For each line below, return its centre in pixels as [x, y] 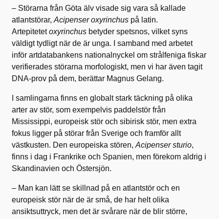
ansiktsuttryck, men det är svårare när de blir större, [99, 211]
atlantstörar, [33, 20]
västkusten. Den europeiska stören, [74, 145]
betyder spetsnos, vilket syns [137, 31]
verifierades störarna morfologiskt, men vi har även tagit [107, 66]
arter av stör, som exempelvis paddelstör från [89, 109]
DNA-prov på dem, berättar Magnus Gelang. [88, 78]
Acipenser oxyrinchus [91, 20]
